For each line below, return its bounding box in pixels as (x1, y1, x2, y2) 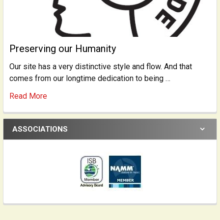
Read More (9, 91, 47, 101)
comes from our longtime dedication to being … (9, 74, 170, 83)
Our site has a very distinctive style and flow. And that (9, 62, 192, 72)
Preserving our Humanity (9, 43, 116, 55)
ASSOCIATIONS (12, 125, 68, 134)
